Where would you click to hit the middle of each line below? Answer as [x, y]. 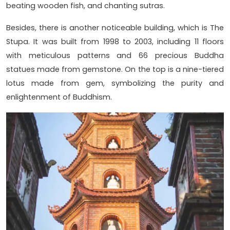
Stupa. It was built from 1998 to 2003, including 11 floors [115, 42]
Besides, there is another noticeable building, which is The [115, 28]
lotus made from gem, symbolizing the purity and [115, 83]
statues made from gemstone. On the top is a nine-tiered [115, 70]
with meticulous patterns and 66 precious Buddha [115, 56]
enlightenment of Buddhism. [59, 97]
